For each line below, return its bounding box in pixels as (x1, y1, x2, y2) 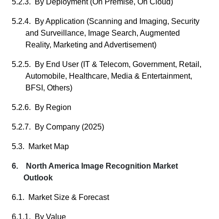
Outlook (23, 174, 53, 182)
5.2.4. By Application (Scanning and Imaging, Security (12, 17, 199, 25)
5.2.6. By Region (12, 103, 71, 111)
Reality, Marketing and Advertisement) (25, 41, 156, 49)
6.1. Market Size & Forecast (12, 193, 109, 201)
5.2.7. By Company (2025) (12, 123, 104, 131)
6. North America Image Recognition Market (12, 162, 178, 170)
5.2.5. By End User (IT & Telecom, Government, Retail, (12, 60, 201, 68)
